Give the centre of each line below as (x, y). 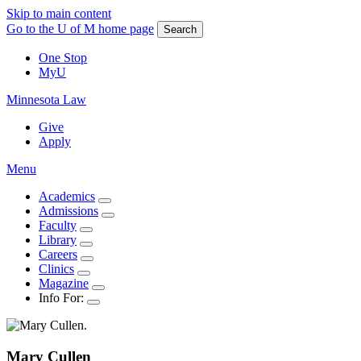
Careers (58, 254)
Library (58, 240)
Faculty (58, 225)
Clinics (56, 269)
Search (180, 29)
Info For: (61, 298)
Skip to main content (59, 13)
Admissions (68, 211)
